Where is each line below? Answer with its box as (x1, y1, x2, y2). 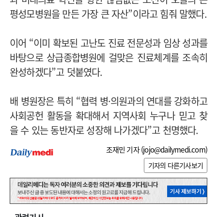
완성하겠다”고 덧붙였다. (10, 65, 103, 79)
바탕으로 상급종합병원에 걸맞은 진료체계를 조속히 (10, 50, 207, 65)
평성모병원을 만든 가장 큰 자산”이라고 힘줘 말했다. (10, 7, 207, 21)
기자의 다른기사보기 (148, 160, 203, 170)
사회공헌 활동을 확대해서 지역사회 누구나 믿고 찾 (10, 108, 207, 123)
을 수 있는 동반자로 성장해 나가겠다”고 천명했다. (10, 123, 199, 138)
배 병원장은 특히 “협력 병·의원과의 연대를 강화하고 (10, 94, 207, 108)
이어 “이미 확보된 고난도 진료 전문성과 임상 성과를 (10, 36, 207, 50)
